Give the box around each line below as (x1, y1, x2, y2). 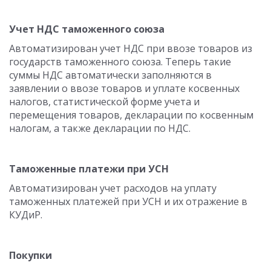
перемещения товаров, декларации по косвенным (9, 108, 253, 122)
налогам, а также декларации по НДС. (9, 122, 191, 135)
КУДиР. (9, 208, 42, 221)
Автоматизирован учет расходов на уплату (9, 181, 217, 195)
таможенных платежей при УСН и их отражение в (9, 195, 247, 208)
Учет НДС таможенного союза (9, 22, 165, 36)
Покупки (9, 249, 52, 262)
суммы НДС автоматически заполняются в (9, 68, 212, 82)
